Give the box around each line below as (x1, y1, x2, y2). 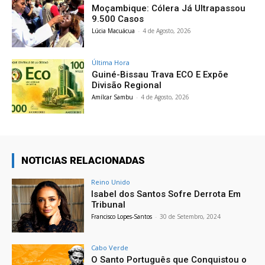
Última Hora (92, 57, 130, 67)
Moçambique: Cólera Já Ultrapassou (92, 3, 246, 14)
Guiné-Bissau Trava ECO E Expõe (92, 69, 229, 80)
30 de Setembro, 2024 (160, 212, 221, 221)
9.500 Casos (92, 14, 144, 25)
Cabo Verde (91, 243, 129, 253)
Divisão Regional (92, 79, 162, 91)
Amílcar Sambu (92, 92, 134, 101)
